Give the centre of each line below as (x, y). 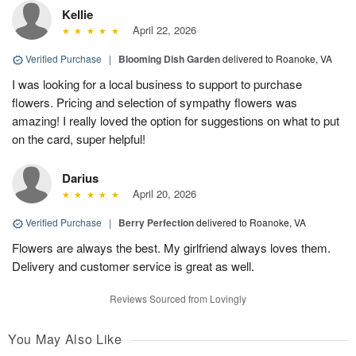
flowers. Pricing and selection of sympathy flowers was (155, 103)
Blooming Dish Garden (169, 59)
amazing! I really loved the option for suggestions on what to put (176, 121)
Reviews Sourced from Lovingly (178, 299)
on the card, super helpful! (79, 139)
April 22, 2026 (161, 30)
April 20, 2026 (161, 194)
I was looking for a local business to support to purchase (157, 84)
